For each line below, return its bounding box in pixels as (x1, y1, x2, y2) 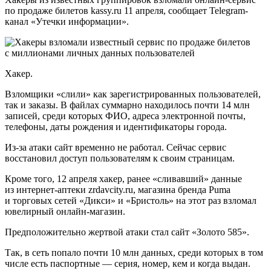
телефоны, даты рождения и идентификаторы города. (5, 121, 227, 132)
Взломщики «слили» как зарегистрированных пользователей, (5, 88, 261, 99)
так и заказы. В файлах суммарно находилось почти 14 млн (5, 99, 250, 110)
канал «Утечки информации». (5, 16, 129, 27)
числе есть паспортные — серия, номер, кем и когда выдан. (5, 258, 250, 269)
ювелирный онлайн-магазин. (5, 206, 125, 217)
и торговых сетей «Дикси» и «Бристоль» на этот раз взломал (5, 195, 256, 206)
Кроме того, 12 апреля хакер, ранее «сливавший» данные (5, 173, 242, 184)
